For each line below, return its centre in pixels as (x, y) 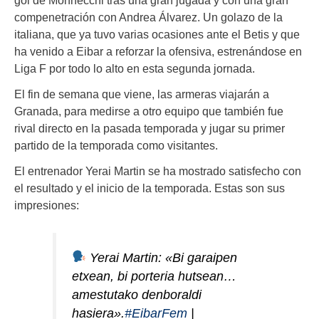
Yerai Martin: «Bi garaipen (162, 257)
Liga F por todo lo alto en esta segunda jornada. (135, 68)
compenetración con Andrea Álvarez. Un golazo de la (148, 17)
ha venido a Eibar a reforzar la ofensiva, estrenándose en (158, 51)
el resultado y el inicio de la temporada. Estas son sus (150, 188)
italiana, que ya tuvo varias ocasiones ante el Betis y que (157, 34)
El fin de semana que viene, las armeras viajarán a (142, 94)
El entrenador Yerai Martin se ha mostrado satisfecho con (158, 171)
